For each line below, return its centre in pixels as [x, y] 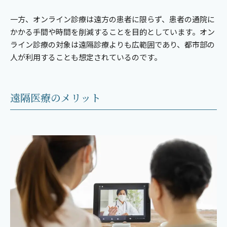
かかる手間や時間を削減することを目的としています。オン [112, 32]
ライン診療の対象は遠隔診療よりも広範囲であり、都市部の [112, 45]
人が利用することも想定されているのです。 [86, 57]
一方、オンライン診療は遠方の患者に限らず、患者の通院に [112, 19]
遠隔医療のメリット [55, 98]
